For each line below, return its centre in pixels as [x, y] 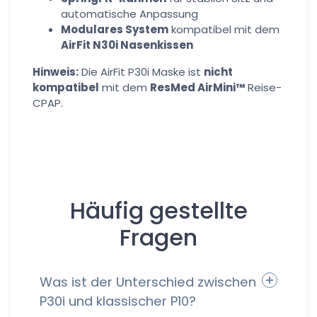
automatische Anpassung [129, 14]
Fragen [158, 237]
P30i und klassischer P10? [118, 301]
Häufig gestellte [158, 211]
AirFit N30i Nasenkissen [127, 45]
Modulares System [115, 29]
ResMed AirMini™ [197, 87]
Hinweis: [56, 72]
